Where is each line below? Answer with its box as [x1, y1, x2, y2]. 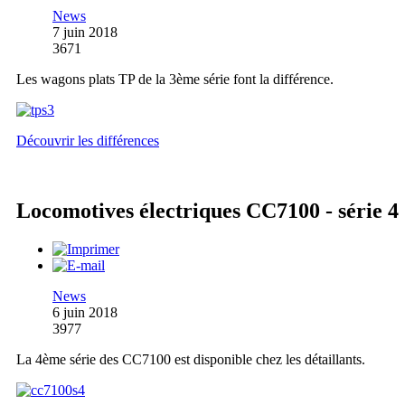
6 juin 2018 [52, 305, 118, 321]
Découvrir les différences [16, 132, 159, 148]
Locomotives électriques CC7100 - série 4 [16, 199, 399, 223]
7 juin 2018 [52, 24, 118, 40]
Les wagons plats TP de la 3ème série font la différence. [16, 71, 334, 87]
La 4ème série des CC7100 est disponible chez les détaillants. [16, 352, 365, 368]
